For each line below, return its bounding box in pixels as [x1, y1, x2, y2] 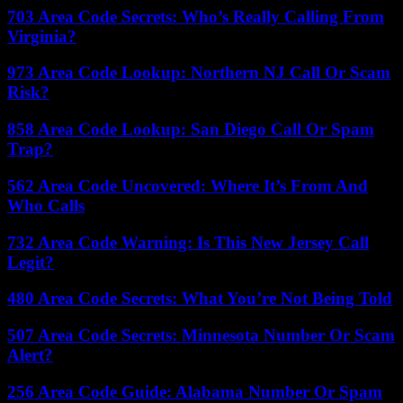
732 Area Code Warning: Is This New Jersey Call [7, 232, 369, 252]
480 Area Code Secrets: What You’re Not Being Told [7, 289, 392, 309]
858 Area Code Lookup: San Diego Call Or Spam [7, 120, 374, 139]
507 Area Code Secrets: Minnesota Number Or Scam [7, 326, 395, 345]
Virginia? [7, 26, 76, 46]
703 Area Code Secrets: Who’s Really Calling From [7, 6, 384, 26]
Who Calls [7, 195, 85, 215]
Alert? [7, 345, 53, 364]
